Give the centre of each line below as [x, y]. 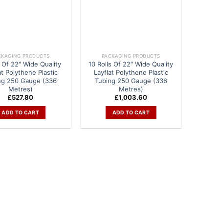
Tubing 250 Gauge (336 [131, 80]
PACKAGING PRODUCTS [131, 56]
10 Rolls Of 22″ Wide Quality [131, 64]
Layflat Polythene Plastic [131, 72]
